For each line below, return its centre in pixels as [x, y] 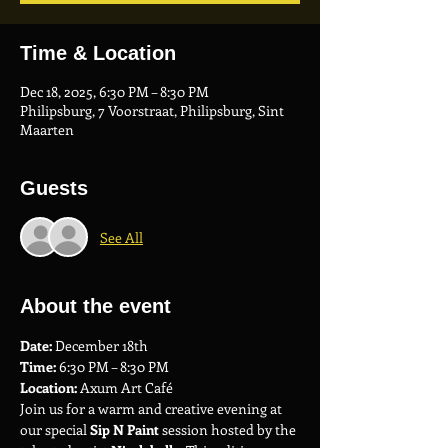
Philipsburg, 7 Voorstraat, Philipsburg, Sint [152, 110]
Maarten [47, 129]
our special [55, 429]
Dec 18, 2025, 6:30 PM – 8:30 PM [114, 91]
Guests [54, 188]
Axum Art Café [125, 387]
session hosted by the [229, 429]
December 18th [100, 345]
